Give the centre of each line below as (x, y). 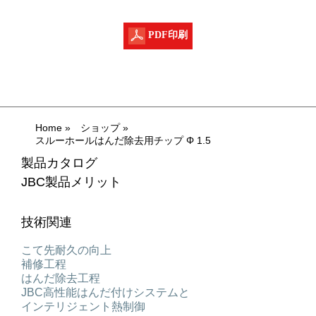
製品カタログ (59, 163)
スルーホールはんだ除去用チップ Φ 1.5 (123, 141)
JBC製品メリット (71, 182)
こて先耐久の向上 (66, 250)
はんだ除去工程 (60, 279)
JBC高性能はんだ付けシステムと (105, 293)
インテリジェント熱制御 (83, 307)
